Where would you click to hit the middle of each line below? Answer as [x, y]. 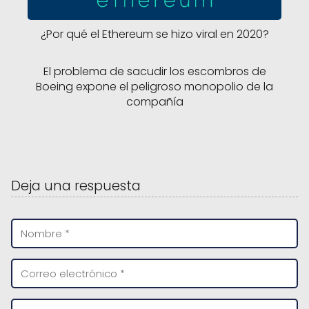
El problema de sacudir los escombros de [154, 71]
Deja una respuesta [76, 186]
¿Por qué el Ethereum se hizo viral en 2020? [154, 34]
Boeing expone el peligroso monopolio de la [154, 86]
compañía [154, 101]
